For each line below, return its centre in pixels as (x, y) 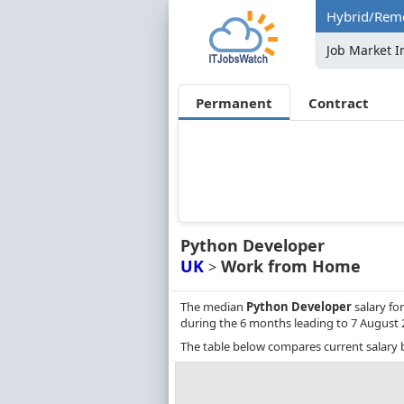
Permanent (234, 102)
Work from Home (289, 266)
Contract (339, 102)
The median (213, 307)
